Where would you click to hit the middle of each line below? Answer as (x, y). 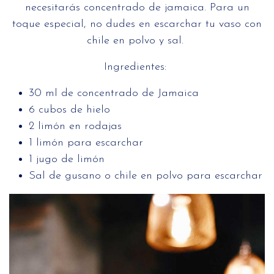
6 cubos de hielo (69, 110)
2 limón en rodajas (75, 127)
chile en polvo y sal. (137, 41)
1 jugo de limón (67, 160)
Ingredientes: (137, 67)
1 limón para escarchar (86, 143)
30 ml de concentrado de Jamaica (114, 94)
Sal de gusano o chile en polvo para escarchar (146, 176)
